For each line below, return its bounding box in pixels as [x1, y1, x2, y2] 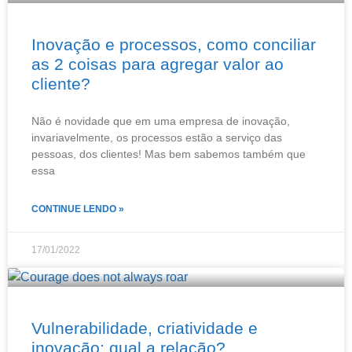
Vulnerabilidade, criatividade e [31, 318, 258, 337]
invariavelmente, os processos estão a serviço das [31, 130, 282, 144]
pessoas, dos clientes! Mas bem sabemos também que [31, 147, 306, 160]
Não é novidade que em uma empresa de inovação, [31, 114, 290, 127]
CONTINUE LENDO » [31, 203, 124, 214]
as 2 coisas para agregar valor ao [31, 54, 284, 73]
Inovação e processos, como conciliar [31, 35, 316, 53]
